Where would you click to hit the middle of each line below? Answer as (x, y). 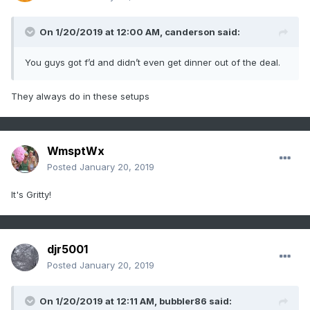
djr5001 (67, 249)
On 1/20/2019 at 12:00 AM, (102, 32)
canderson (190, 32)
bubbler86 (183, 301)
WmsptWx (76, 151)
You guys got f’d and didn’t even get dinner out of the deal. (153, 63)
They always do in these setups (80, 97)
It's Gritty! (31, 195)
